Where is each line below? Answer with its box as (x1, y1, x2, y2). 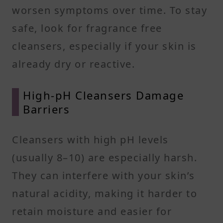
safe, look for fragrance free (12, 21, 162, 35)
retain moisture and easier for (12, 204, 172, 218)
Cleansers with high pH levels (12, 132, 169, 146)
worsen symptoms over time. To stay (12, 3, 207, 17)
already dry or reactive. (12, 57, 135, 71)
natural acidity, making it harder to (12, 186, 197, 200)
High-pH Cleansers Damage (23, 87, 184, 103)
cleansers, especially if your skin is (12, 39, 197, 53)
